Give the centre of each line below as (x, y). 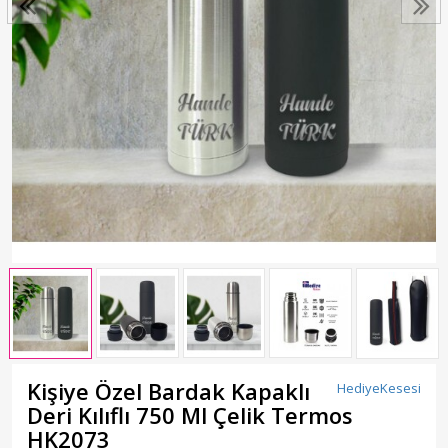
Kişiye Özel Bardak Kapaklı (168, 390)
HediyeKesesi (379, 387)
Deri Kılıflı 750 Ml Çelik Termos (190, 414)
